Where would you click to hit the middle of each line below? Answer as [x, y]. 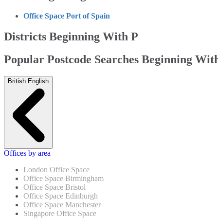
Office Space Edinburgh [61, 196]
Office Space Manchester [62, 204]
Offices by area [27, 153]
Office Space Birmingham [64, 178]
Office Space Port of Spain [67, 16]
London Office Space [56, 169]
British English [28, 81]
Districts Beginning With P [71, 36]
